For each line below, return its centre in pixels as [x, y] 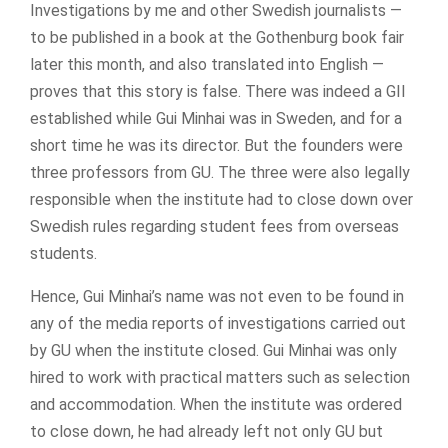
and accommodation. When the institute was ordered [216, 404]
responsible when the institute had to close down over [221, 199]
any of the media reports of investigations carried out [218, 323]
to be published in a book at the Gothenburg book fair [217, 37]
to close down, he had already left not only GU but [206, 431]
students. [63, 253]
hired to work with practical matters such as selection [220, 377]
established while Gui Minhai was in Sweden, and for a [216, 118]
